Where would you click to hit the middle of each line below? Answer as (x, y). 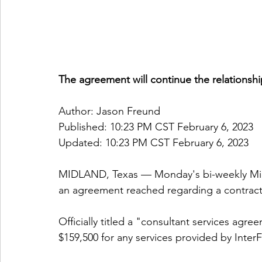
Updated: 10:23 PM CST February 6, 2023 (154, 142)
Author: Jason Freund (109, 111)
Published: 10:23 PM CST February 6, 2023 (156, 127)
